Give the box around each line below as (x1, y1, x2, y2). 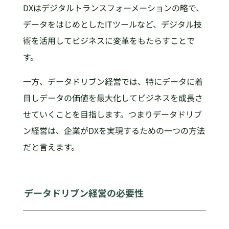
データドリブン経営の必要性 (24, 186, 144, 199)
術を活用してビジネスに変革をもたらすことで (22, 34, 195, 47)
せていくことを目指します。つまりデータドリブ (22, 107, 202, 120)
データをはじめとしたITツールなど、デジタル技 (22, 17, 202, 30)
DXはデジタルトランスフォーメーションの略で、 (22, 1, 204, 14)
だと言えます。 (22, 140, 79, 153)
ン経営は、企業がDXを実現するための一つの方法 (22, 124, 205, 136)
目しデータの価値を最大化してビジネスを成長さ (22, 91, 203, 104)
